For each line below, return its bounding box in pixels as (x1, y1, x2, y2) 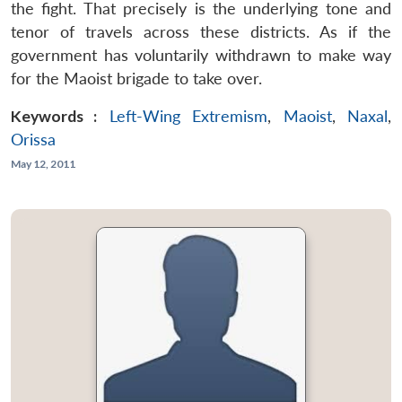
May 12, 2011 (11, 156, 75, 170)
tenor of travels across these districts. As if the (11, 22, 391, 41)
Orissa (11, 129, 56, 149)
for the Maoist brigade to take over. (11, 68, 262, 88)
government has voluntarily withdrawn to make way (11, 45, 391, 65)
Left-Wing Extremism (109, 106, 268, 126)
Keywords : (11, 106, 98, 126)
